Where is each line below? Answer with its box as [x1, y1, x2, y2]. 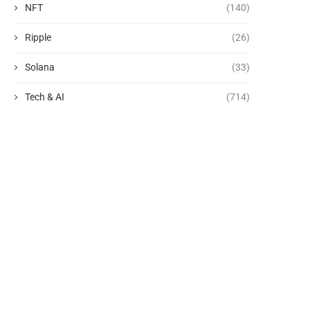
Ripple [25, 32, 51, 44]
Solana [25, 62, 55, 73]
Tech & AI [25, 91, 64, 103]
